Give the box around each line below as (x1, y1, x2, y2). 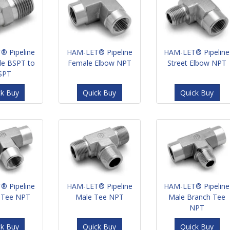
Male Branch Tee (168, 192, 225, 202)
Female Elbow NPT (67, 57, 131, 68)
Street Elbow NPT (167, 57, 226, 68)
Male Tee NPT (75, 192, 124, 202)
